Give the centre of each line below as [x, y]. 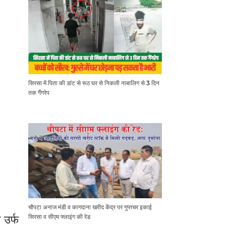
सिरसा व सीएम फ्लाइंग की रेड [59, 217]
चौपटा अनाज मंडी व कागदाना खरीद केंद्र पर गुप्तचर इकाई [90, 207]
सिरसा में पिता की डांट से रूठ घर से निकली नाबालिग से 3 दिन [94, 83]
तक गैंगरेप [39, 93]
